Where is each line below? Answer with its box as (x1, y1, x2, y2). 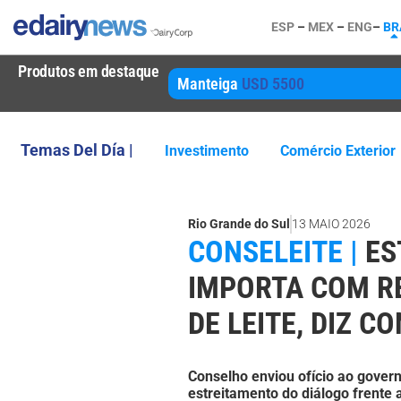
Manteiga (177, 74, 243, 93)
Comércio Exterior (280, 142, 396, 159)
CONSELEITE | (188, 234, 358, 269)
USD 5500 (242, 74, 305, 93)
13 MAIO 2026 (292, 217, 371, 231)
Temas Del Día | (21, 141, 133, 159)
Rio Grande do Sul (188, 217, 290, 231)
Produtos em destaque (18, 62, 159, 81)
